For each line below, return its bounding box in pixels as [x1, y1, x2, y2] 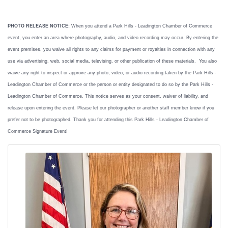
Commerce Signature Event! [8, 128, 68, 134]
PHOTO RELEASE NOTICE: [8, 23, 70, 28]
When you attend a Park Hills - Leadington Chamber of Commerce [70, 23, 212, 28]
